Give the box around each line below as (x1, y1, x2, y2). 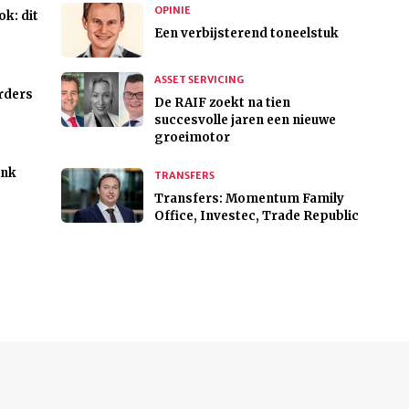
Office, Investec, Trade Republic (153, 208, 359, 225)
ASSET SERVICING (153, 73, 244, 87)
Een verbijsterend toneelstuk (153, 26, 339, 42)
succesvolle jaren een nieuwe (153, 112, 336, 129)
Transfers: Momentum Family (153, 191, 344, 207)
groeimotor (153, 130, 230, 146)
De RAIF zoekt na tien (153, 95, 290, 111)
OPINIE (153, 4, 191, 17)
